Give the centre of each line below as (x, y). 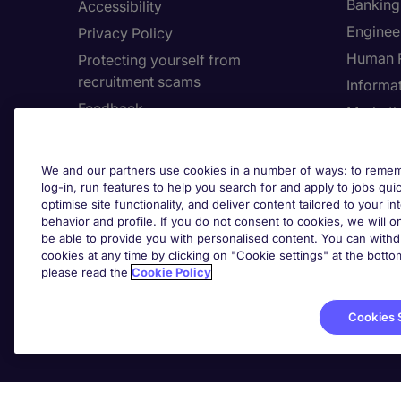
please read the (86, 272)
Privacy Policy (125, 33)
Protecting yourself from (159, 60)
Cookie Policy (171, 272)
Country (105, 135)
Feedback (111, 108)
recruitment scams (139, 81)
